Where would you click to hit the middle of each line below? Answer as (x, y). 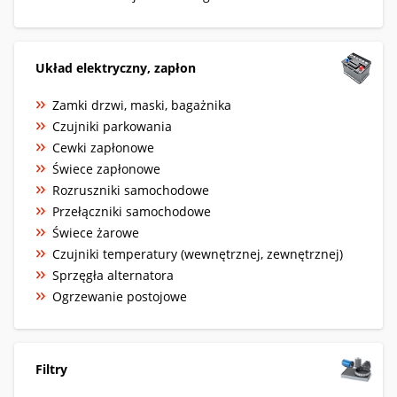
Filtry (51, 369)
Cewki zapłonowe (103, 147)
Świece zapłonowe (106, 168)
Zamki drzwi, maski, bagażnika (142, 105)
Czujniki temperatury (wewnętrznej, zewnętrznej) (198, 253)
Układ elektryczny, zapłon (116, 67)
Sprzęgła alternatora (113, 275)
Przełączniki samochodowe (132, 211)
